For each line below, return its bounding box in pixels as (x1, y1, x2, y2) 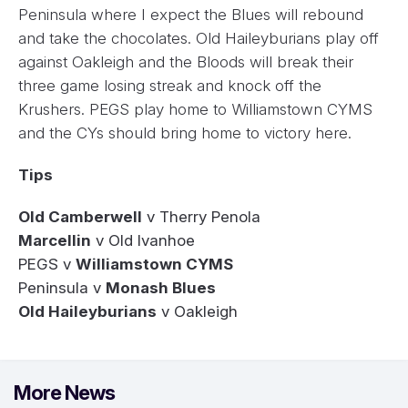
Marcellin (18, 230, 91, 250)
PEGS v (18, 254, 76, 273)
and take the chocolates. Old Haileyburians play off (18, 28, 379, 47)
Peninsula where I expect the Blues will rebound (18, 5, 363, 24)
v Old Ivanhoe (91, 230, 195, 250)
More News (14, 380, 115, 404)
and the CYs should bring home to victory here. (18, 123, 352, 142)
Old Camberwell (18, 207, 142, 226)
